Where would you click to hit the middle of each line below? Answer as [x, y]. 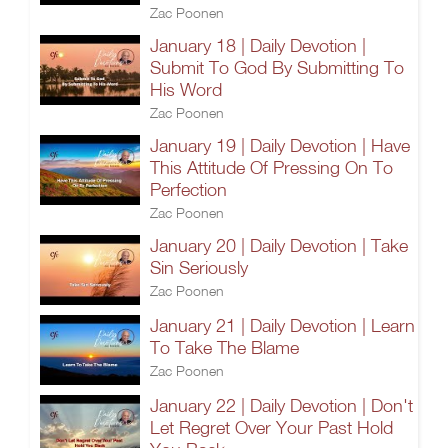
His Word [186, 89]
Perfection [188, 189]
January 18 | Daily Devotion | [258, 45]
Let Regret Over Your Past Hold [271, 427]
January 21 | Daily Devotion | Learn [282, 325]
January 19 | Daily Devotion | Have [280, 145]
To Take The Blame [224, 347]
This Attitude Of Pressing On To [271, 167]
